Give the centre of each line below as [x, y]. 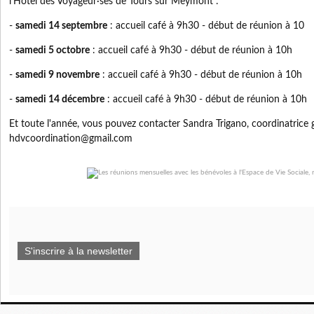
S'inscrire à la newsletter [78, 251]
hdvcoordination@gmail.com [72, 139]
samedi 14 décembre [60, 100]
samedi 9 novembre [57, 75]
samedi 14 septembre [61, 26]
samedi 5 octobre [53, 50]
